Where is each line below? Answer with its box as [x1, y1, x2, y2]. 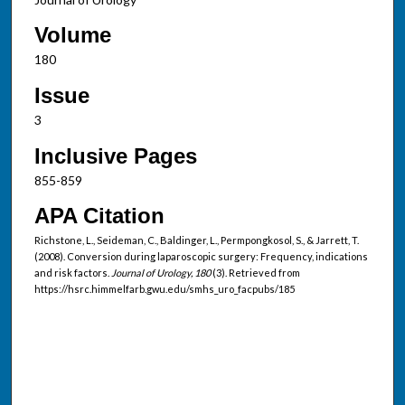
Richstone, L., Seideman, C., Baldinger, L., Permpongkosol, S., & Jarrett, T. [33, 234, 359, 247]
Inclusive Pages [33, 143, 197, 168]
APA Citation [33, 203, 165, 229]
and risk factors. [33, 267, 111, 279]
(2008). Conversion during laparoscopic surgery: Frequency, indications [33, 250, 368, 263]
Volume [33, 23, 111, 48]
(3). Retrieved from [212, 267, 300, 279]
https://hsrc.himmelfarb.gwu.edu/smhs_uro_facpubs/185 [33, 283, 295, 296]
